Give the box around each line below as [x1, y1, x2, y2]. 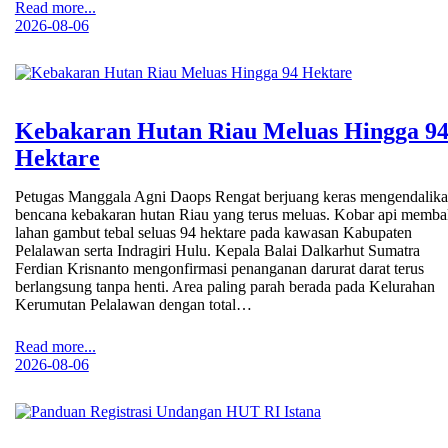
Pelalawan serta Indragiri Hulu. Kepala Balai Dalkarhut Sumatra [14, 242, 420, 260]
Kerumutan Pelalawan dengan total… [14, 296, 252, 314]
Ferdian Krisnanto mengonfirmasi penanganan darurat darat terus [14, 260, 424, 278]
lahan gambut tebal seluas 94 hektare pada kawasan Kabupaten [14, 224, 412, 242]
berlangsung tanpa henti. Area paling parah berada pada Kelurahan [14, 278, 435, 296]
